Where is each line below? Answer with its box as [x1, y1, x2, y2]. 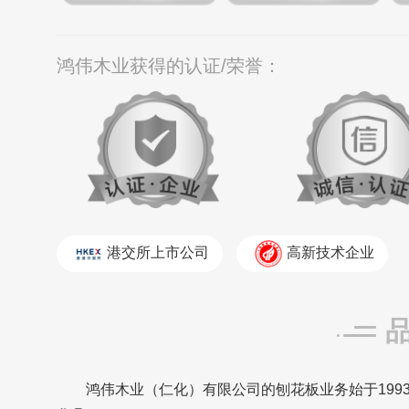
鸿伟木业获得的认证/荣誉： [57, 56, 281, 76]
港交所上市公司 [107, 245, 209, 261]
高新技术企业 [287, 245, 374, 261]
